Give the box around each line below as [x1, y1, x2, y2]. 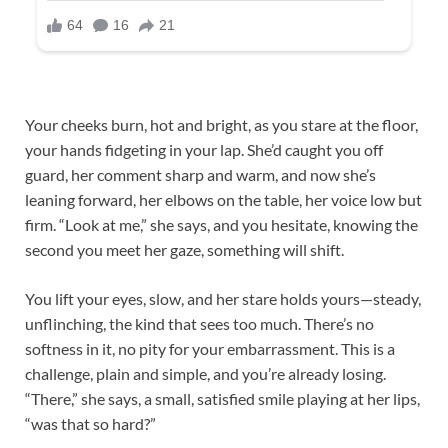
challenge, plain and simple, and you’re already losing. [25, 363, 386, 383]
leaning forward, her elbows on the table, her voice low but [25, 189, 422, 209]
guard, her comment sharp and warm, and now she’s [25, 164, 376, 184]
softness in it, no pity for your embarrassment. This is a [25, 338, 395, 358]
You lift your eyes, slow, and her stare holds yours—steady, [25, 288, 421, 308]
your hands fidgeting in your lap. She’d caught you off [25, 139, 383, 159]
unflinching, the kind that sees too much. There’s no [25, 313, 374, 333]
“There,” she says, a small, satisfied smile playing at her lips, [25, 388, 420, 408]
